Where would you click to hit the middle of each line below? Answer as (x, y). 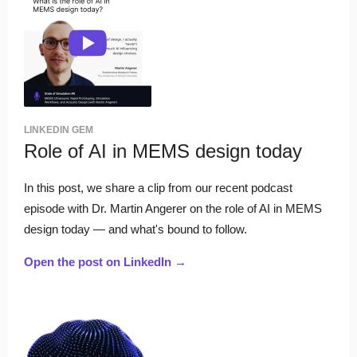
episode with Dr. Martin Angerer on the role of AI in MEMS (173, 208)
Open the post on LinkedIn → (105, 262)
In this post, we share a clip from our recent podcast (158, 188)
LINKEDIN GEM (59, 130)
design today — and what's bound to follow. (135, 229)
